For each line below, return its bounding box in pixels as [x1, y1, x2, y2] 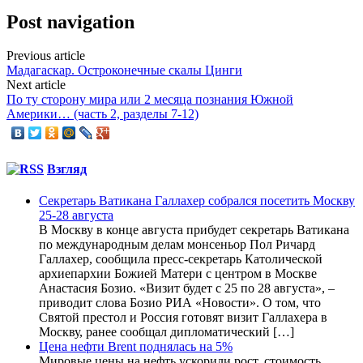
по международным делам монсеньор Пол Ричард [39, 237, 315, 251]
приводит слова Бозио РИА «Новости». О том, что [39, 295, 321, 310]
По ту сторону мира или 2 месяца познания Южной [6, 92, 293, 107]
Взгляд [47, 161, 87, 176]
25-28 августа [39, 207, 113, 222]
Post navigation [6, 11, 135, 32]
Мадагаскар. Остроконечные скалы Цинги [6, 63, 242, 78]
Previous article [6, 49, 85, 63]
